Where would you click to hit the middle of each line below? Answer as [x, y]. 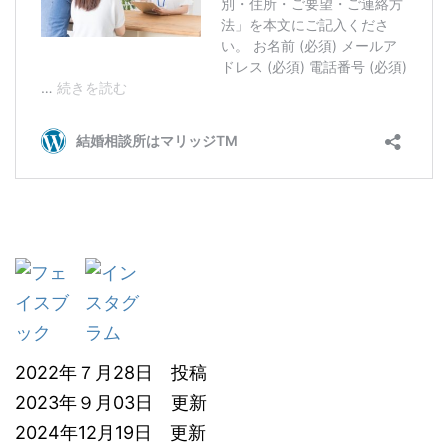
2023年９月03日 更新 [111, 402]
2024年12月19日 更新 [110, 432]
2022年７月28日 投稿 [111, 372]
